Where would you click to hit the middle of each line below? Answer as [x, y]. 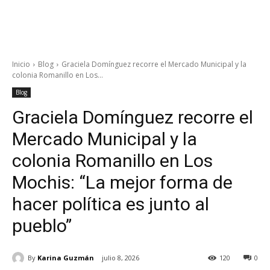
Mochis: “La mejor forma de [122, 182]
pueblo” [42, 226]
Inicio [21, 64]
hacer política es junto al [111, 204]
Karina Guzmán [66, 257]
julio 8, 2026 [121, 258]
